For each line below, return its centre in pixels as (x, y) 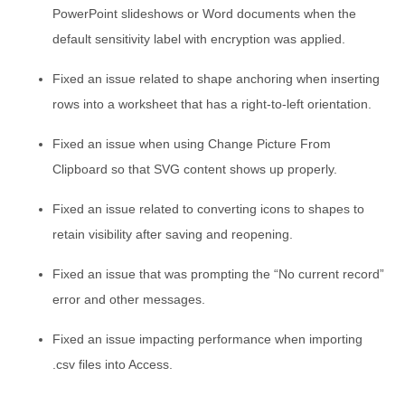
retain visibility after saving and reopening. (173, 234)
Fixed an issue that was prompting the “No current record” (218, 273)
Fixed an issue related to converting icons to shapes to (208, 208)
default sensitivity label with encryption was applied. (199, 38)
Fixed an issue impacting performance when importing (207, 339)
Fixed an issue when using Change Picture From (192, 143)
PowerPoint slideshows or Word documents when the (204, 13)
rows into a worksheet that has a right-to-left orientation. (212, 104)
